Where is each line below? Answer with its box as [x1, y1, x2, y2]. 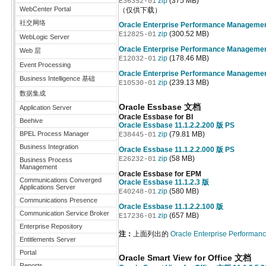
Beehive [20, 117, 43, 124]
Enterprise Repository [20, 223, 83, 230]
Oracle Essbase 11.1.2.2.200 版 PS [119, 121, 235, 129]
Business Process [20, 156, 72, 163]
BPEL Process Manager [20, 130, 89, 137]
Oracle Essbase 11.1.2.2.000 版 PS [119, 145, 235, 154]
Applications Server [20, 183, 75, 191]
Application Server [20, 104, 72, 111]
